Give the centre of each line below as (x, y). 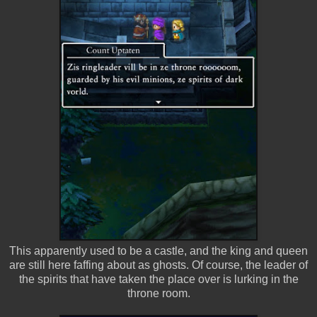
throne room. (158, 293)
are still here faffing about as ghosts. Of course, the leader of (158, 265)
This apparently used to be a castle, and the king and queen (158, 250)
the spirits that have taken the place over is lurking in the (158, 279)
